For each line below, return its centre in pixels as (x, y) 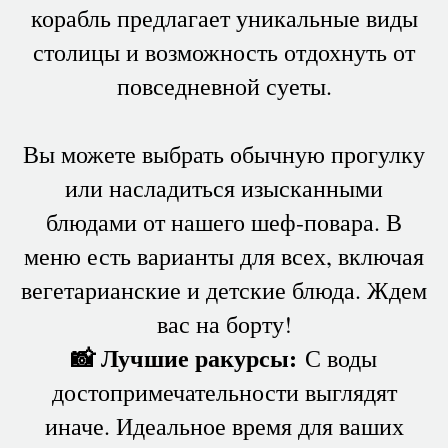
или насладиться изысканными (224, 187)
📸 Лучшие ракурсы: (184, 357)
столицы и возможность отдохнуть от (224, 51)
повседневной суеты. (224, 85)
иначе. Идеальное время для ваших (224, 425)
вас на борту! (224, 323)
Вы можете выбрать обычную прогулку (224, 153)
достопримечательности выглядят (224, 391)
